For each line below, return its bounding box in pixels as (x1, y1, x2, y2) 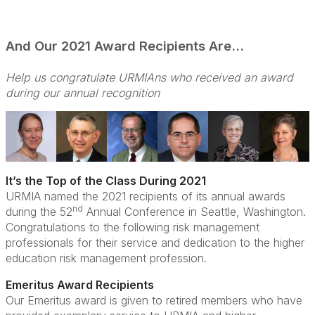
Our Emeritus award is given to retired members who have (6, 293, 302, 307)
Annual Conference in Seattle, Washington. (83, 205, 306, 219)
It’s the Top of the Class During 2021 (6, 174, 206, 188)
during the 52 (6, 205, 72, 219)
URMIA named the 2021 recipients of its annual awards (6, 189, 285, 203)
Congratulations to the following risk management (6, 220, 259, 234)
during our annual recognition (6, 86, 160, 100)
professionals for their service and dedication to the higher (6, 236, 304, 250)
